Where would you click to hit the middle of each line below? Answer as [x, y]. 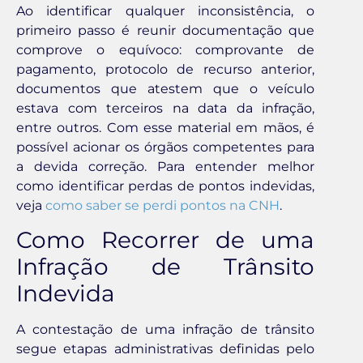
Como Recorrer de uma [165, 240]
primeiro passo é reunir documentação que [165, 30]
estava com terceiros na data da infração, [165, 108]
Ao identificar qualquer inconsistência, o [165, 11]
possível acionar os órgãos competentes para [165, 147]
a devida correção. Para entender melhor [165, 166]
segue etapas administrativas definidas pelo [165, 349]
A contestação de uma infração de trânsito [165, 330]
